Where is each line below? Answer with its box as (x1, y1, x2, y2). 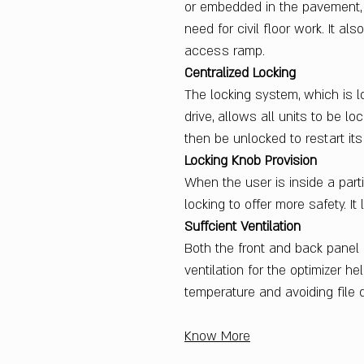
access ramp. (184, 42, 265, 61)
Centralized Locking (184, 64, 296, 83)
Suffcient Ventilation (184, 218, 301, 236)
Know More (184, 327, 250, 346)
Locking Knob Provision (184, 152, 317, 171)
